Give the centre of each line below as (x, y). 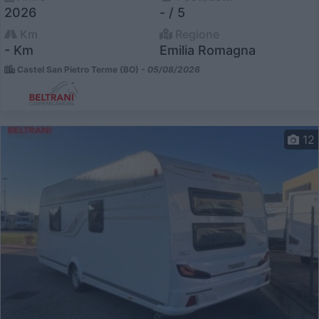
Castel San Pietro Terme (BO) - (81, 70)
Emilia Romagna (208, 51)
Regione (196, 35)
